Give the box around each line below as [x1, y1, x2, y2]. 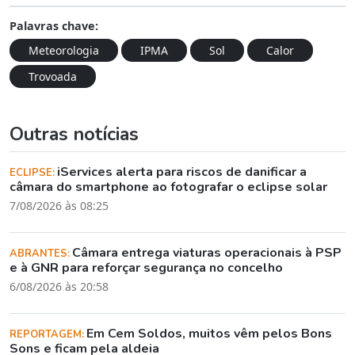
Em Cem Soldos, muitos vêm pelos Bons [86, 324, 332, 342]
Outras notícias [10, 120, 139, 147]
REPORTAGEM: [10, 326, 86, 342]
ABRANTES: [10, 246, 72, 261]
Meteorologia [29, 42, 99, 58]
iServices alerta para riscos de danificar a [57, 162, 307, 181]
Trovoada [29, 68, 77, 84]
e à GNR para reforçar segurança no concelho [10, 258, 283, 277]
